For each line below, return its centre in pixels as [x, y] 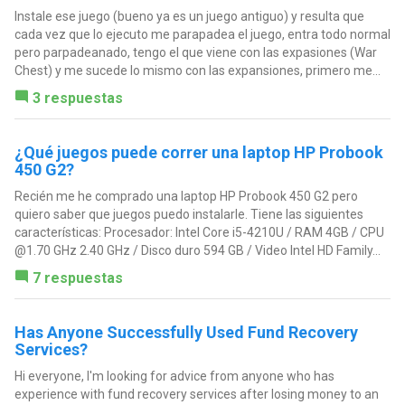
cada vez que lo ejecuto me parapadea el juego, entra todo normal [202, 35]
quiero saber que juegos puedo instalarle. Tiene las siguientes [188, 215]
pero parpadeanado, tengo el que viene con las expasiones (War [195, 53]
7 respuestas [77, 278]
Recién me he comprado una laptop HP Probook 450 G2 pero [186, 197]
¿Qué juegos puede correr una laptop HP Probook [198, 153]
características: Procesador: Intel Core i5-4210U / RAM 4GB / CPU [199, 233]
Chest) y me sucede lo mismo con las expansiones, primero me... [197, 71]
